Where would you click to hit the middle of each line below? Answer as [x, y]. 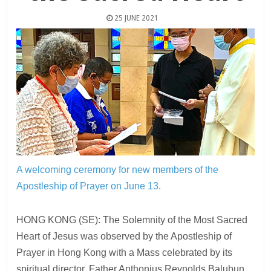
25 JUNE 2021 [135, 18]
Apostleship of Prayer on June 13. [89, 186]
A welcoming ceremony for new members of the [118, 169]
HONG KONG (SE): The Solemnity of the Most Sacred [132, 220]
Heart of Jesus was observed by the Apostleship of [124, 236]
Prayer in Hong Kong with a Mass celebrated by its [125, 252]
